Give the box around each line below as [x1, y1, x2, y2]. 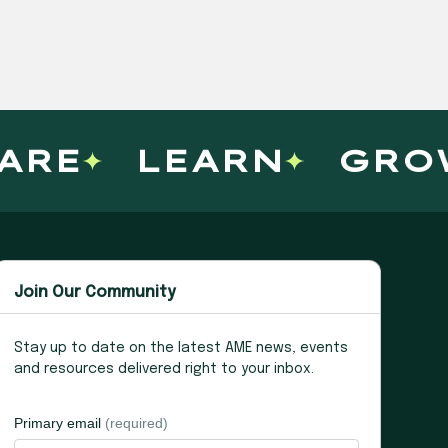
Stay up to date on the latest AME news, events [14, 340, 349, 355]
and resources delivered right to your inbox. [14, 361, 315, 376]
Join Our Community [14, 283, 177, 301]
